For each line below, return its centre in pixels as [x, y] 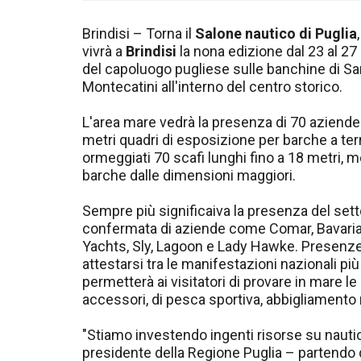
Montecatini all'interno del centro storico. [212, 87]
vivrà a [104, 52]
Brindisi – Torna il [139, 34]
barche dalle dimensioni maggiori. [189, 176]
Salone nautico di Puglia [276, 34]
